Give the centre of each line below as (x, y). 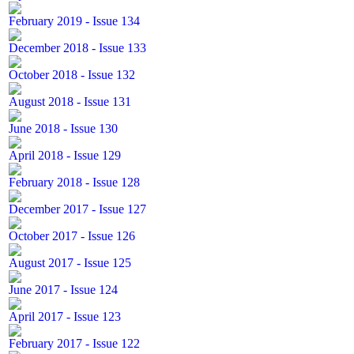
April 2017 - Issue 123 (65, 316)
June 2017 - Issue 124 (63, 290)
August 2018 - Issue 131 (70, 102)
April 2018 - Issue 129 (65, 155)
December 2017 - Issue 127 (77, 209)
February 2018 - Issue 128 (74, 182)
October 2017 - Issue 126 (72, 236)
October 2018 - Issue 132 (72, 75)
